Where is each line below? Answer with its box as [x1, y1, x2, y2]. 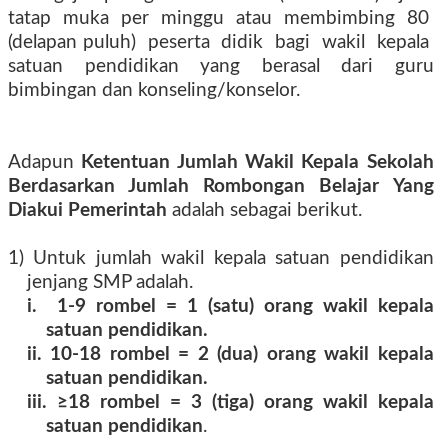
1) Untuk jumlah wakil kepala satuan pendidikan [8, 249, 434, 268]
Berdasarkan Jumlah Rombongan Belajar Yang [8, 177, 434, 196]
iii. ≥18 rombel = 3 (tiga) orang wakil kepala [26, 393, 434, 412]
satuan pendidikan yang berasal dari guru [8, 57, 434, 76]
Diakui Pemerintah [8, 201, 167, 220]
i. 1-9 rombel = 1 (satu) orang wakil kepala [26, 297, 434, 316]
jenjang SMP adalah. [26, 273, 193, 292]
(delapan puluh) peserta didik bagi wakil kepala [8, 33, 434, 52]
